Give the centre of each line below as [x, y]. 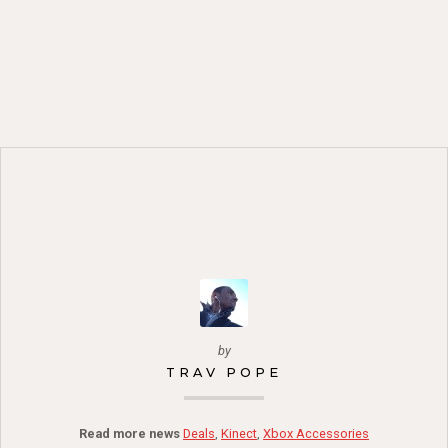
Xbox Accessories [316, 434]
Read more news [129, 434]
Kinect [239, 434]
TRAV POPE [224, 373]
